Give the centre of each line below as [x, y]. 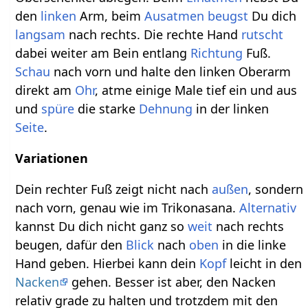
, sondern [276, 189]
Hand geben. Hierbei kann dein [108, 264]
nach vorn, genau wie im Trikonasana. [128, 208]
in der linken [231, 109]
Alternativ [268, 208]
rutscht [263, 35]
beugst [228, 16]
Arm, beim [111, 16]
